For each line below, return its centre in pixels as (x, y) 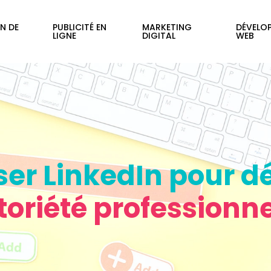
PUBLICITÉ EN (80, 27)
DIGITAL (159, 36)
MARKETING (167, 27)
